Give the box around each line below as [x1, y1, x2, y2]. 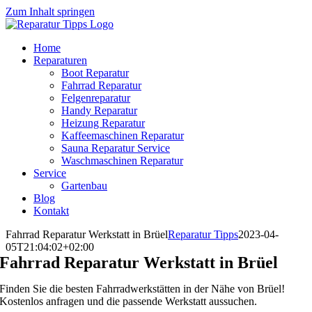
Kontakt [33, 205, 69, 217]
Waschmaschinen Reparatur [61, 155, 183, 166]
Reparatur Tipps [168, 228, 238, 240]
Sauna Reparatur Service [61, 142, 170, 154]
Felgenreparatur [61, 92, 130, 104]
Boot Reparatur [61, 67, 129, 79]
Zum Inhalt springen [6, 6, 95, 17]
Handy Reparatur [61, 104, 137, 116]
